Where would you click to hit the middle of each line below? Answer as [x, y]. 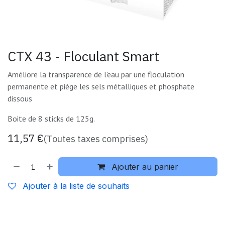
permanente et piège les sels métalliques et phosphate [101, 86]
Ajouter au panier [144, 167]
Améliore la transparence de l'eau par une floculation [96, 74]
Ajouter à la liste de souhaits [75, 186]
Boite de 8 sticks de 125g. [52, 119]
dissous [20, 98]
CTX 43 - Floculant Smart [83, 56]
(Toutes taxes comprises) [96, 139]
